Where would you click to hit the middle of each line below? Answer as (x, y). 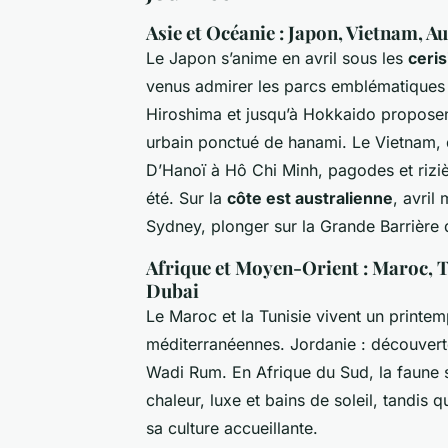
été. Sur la (186, 197)
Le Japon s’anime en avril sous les (277, 57)
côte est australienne (310, 197)
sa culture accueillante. (232, 427)
